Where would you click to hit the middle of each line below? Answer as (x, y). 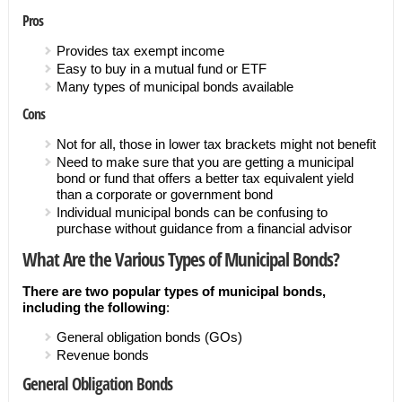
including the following (94, 307)
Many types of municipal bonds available (175, 87)
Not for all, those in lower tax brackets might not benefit (216, 144)
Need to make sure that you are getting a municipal (205, 162)
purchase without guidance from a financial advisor (204, 228)
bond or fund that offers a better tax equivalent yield (205, 178)
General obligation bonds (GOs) (149, 337)
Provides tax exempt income (140, 51)
